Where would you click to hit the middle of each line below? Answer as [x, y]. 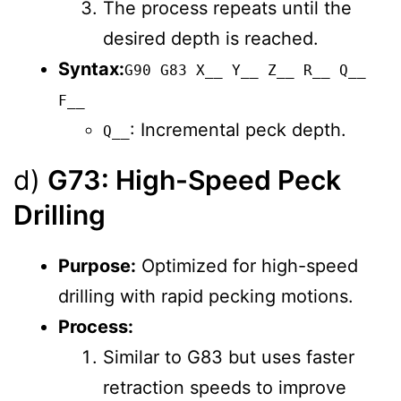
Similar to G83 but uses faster [229, 358]
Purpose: [97, 266]
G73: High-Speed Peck [194, 180]
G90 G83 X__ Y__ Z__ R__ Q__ [245, 71]
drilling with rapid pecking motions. [206, 297]
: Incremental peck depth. [238, 130]
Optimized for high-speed [247, 266]
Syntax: [91, 69]
